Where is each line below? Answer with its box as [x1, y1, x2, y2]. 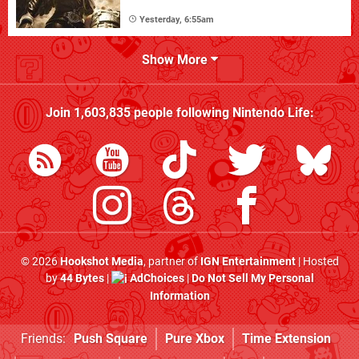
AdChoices [127, 271, 184, 285]
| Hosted [295, 254, 339, 268]
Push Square [73, 330, 147, 346]
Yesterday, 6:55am [139, 14, 214, 25]
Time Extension [241, 330, 331, 346]
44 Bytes [59, 271, 104, 285]
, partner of [143, 254, 200, 268]
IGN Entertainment [200, 254, 296, 268]
